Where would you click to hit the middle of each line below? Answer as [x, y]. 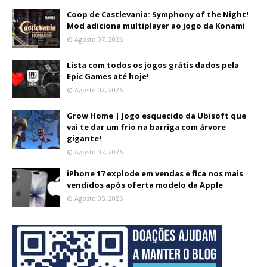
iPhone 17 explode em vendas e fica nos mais [155, 173]
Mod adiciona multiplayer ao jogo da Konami [156, 26]
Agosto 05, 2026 [99, 198]
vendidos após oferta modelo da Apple [145, 185]
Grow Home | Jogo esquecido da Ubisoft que [156, 116]
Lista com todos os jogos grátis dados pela [153, 65]
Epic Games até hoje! [108, 76]
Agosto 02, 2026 [99, 90]
